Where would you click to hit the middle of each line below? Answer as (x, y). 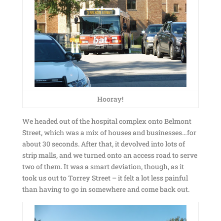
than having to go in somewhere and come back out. (106, 189)
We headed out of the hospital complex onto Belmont (107, 121)
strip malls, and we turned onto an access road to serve (110, 155)
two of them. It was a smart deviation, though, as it (103, 166)
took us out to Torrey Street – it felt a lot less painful (105, 178)
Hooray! (110, 99)
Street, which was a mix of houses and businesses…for (109, 132)
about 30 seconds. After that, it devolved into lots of (103, 144)
